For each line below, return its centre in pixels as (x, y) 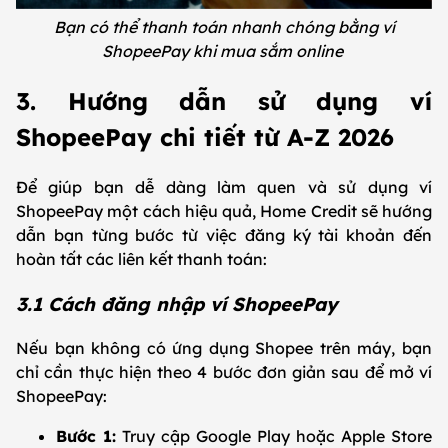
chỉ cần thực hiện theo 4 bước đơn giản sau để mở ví (224, 372)
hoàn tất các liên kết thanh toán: (145, 258)
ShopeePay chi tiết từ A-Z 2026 (209, 137)
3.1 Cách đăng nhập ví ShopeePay (180, 303)
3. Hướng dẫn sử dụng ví (224, 101)
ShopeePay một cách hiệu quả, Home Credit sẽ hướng (224, 210)
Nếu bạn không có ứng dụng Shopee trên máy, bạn (224, 348)
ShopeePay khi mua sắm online (224, 51)
